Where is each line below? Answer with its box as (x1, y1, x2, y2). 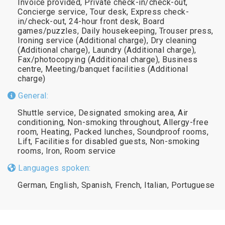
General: (16, 90, 48, 100)
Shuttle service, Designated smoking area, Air (18, 107, 188, 118)
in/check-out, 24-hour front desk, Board (18, 16, 165, 26)
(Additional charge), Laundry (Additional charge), (18, 45, 196, 55)
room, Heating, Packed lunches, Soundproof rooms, (18, 127, 208, 137)
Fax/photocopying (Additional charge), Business (18, 54, 197, 64)
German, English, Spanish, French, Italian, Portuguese (18, 180, 215, 190)
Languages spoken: (16, 163, 91, 173)
